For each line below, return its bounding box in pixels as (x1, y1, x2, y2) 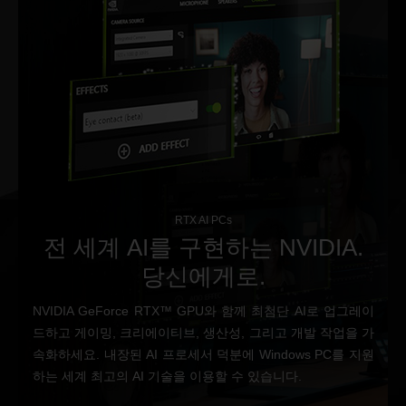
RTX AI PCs (175, 214, 232, 227)
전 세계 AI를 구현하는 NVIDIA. (43, 235, 363, 260)
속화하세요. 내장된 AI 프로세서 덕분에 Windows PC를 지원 (33, 347, 374, 362)
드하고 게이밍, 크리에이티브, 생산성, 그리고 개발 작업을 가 (33, 325, 374, 340)
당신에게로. (141, 264, 266, 289)
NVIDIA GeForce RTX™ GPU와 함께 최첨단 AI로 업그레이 (33, 304, 374, 318)
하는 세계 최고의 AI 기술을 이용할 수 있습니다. (33, 369, 302, 383)
